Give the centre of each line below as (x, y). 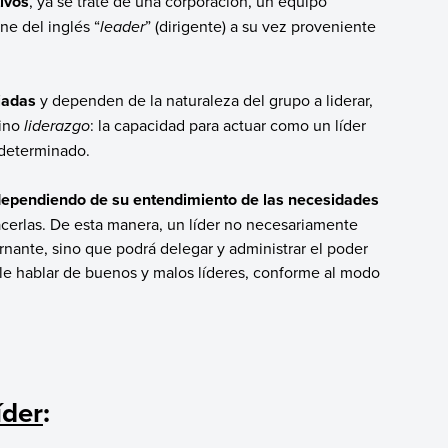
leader (122, 27)
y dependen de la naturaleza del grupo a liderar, (204, 100)
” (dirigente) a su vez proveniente (260, 26)
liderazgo (56, 126)
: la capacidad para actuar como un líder (227, 125)
